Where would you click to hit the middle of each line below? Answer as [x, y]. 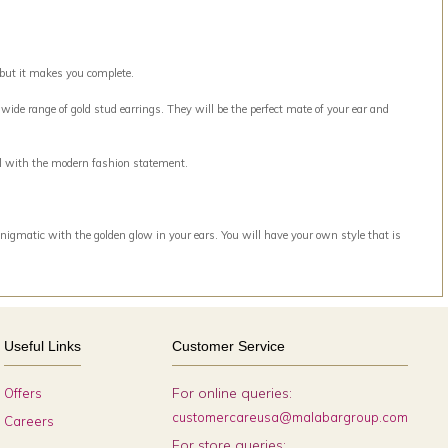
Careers [29, 421]
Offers [23, 393]
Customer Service [228, 346]
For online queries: [231, 393]
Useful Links [43, 346]
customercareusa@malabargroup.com [289, 417]
